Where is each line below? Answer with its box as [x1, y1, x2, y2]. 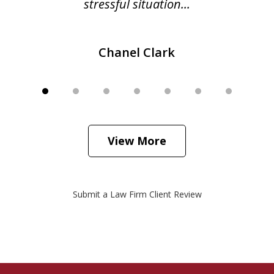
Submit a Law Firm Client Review [72, 188, 202, 201]
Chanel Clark [98, 44, 176, 61]
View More [108, 133, 166, 149]
